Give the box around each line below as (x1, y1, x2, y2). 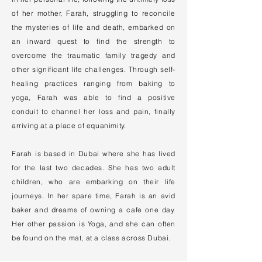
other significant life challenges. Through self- (12, 65, 175, 74)
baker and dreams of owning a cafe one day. (12, 205, 175, 214)
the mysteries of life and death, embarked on (12, 23, 175, 32)
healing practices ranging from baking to (12, 79, 175, 88)
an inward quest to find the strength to (12, 37, 175, 46)
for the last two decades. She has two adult (12, 163, 175, 172)
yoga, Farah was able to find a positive (12, 93, 175, 102)
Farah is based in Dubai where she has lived (12, 149, 175, 158)
